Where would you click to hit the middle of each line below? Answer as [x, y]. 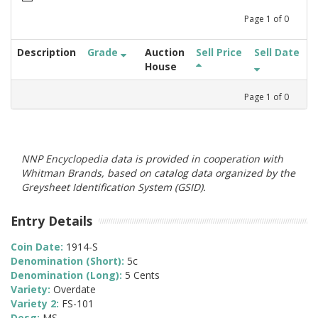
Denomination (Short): [69, 261]
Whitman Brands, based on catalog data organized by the [158, 172]
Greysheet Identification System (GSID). [114, 187]
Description [46, 52]
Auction [165, 52]
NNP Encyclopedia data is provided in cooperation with [152, 158]
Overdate [75, 290]
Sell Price [219, 52]
